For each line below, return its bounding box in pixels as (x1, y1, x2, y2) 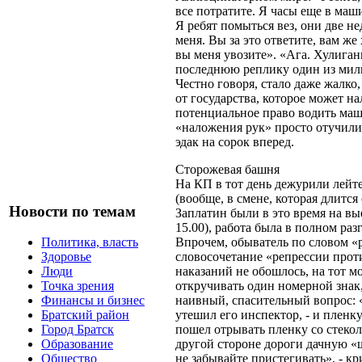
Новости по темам (9, 202, 136, 220)
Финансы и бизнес (41, 293, 145, 308)
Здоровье (41, 250, 91, 264)
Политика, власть (41, 235, 138, 250)
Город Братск (41, 322, 114, 337)
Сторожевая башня (175, 162, 280, 176)
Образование (41, 337, 113, 351)
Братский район (41, 308, 129, 322)
